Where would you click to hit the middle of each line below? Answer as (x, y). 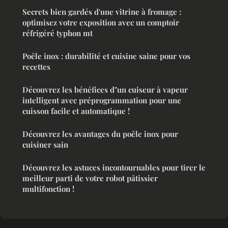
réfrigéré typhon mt (58, 33)
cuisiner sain (45, 145)
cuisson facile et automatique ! (76, 111)
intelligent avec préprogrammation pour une (102, 101)
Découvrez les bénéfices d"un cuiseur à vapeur (105, 90)
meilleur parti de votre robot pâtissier (90, 178)
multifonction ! (48, 189)
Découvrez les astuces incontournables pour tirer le (114, 168)
